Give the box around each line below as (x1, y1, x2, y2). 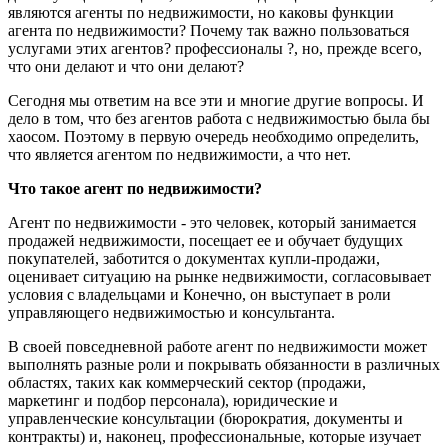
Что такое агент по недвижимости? (8, 179, 262, 197)
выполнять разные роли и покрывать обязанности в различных (8, 355, 440, 373)
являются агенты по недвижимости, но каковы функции (8, 3, 394, 21)
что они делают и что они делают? (8, 57, 244, 75)
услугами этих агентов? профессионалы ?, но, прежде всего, (8, 39, 422, 57)
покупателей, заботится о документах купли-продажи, (8, 249, 380, 267)
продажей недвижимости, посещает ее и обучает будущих (8, 231, 403, 249)
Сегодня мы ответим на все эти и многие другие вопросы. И (8, 91, 424, 109)
